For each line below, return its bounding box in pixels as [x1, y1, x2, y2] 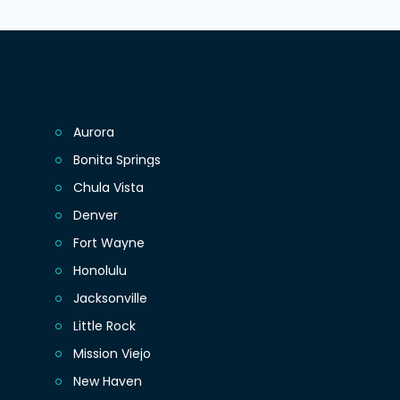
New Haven [73, 372, 143, 391]
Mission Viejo [73, 345, 152, 363]
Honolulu [73, 262, 128, 280]
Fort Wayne [73, 234, 146, 253]
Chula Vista [73, 179, 145, 197]
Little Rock [73, 317, 137, 336]
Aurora [73, 123, 115, 142]
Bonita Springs [73, 151, 162, 170]
